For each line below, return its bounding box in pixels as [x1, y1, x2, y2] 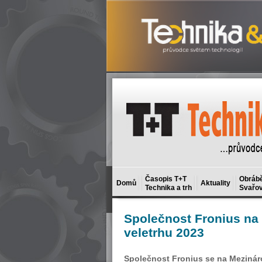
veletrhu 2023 [124, 226, 204, 239]
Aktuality [201, 179, 230, 187]
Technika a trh [145, 184, 192, 192]
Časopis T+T [145, 175, 187, 183]
